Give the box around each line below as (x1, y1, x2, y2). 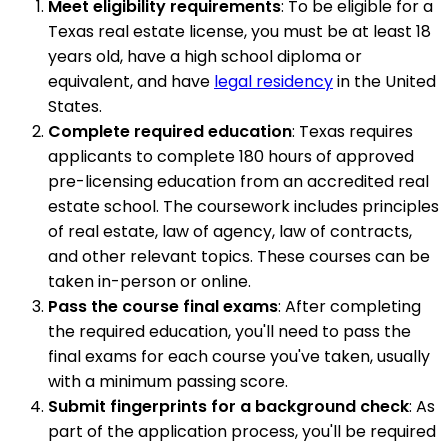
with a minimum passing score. (48, 370, 288, 394)
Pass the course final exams (48, 295, 278, 319)
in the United (333, 70, 436, 94)
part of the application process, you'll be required (48, 420, 436, 444)
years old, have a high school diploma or (48, 45, 362, 69)
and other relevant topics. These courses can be (48, 245, 430, 269)
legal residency (214, 70, 333, 94)
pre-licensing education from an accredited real (48, 170, 429, 194)
